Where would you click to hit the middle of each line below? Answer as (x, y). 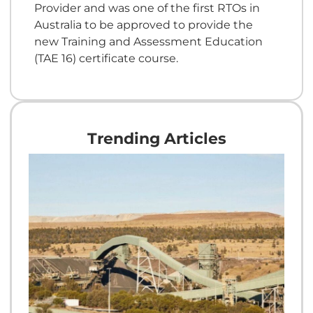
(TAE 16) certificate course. (106, 58)
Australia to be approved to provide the (143, 24)
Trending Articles (156, 139)
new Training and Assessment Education (148, 41)
